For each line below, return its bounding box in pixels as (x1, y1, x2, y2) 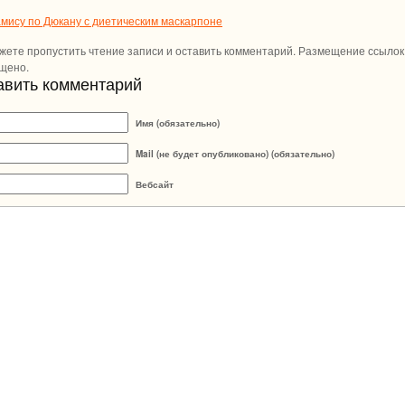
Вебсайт (136, 178, 174, 191)
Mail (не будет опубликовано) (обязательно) (136, 147, 334, 160)
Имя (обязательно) (136, 117, 220, 129)
